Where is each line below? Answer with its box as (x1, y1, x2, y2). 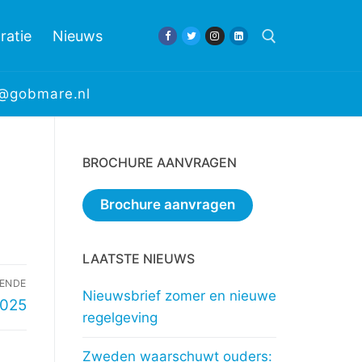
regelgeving (82, 309, 158, 326)
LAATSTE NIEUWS (82, 250, 195, 267)
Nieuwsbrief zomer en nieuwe (82, 287, 276, 304)
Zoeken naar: (79, 95, 113, 112)
